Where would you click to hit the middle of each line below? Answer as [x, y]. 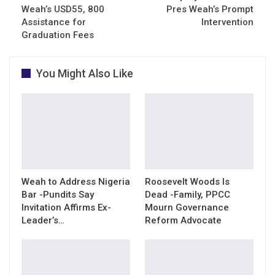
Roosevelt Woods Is [187, 181]
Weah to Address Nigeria [76, 181]
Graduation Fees [58, 35]
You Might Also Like [85, 73]
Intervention [227, 22]
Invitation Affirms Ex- [66, 207]
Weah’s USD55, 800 [63, 9]
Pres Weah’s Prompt [210, 9]
